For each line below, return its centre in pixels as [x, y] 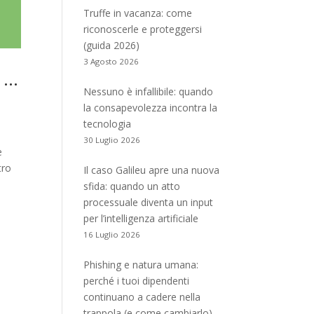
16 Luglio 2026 [112, 234]
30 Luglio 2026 [112, 140]
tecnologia [108, 124]
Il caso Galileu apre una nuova [152, 170]
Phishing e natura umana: [141, 265]
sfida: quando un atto [132, 186]
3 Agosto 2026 [111, 61]
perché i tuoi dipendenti [137, 281]
